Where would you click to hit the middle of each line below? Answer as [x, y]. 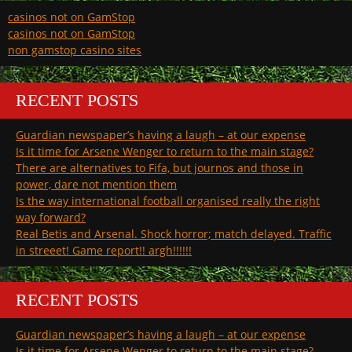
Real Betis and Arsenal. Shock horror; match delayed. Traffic [174, 233]
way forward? [51, 217]
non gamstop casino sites [75, 50]
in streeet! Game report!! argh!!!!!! [104, 250]
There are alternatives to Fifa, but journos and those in [159, 167]
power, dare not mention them [96, 184]
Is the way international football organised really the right [168, 200]
